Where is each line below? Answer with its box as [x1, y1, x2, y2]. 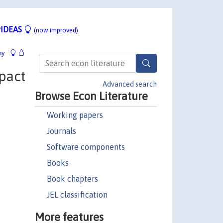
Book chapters [46, 174, 98, 183]
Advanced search [103, 80, 157, 88]
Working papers [46, 110, 103, 119]
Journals [46, 126, 76, 135]
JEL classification [46, 190, 108, 199]
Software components [46, 142, 125, 151]
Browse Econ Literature [34, 89, 148, 103]
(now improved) [34, 26, 78, 34]
